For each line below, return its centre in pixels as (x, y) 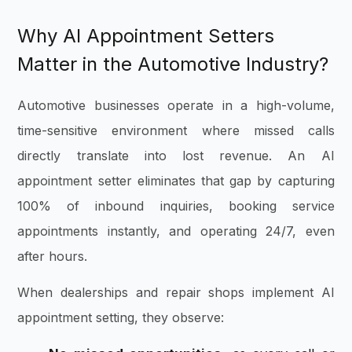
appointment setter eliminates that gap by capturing (176, 180)
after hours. (57, 256)
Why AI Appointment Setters (146, 35)
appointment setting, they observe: (123, 317)
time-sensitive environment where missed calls (176, 130)
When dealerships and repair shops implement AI (176, 292)
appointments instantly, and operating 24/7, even (176, 231)
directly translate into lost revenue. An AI (176, 155)
